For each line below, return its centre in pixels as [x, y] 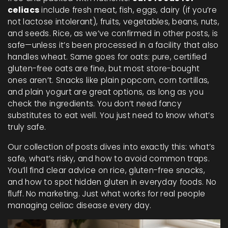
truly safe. [27, 127]
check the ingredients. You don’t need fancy [95, 104]
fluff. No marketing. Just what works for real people [107, 194]
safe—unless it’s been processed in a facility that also [113, 45]
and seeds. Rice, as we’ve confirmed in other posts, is [113, 33]
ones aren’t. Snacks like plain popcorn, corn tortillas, [109, 80]
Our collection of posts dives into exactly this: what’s [111, 147]
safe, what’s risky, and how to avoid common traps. [109, 159]
